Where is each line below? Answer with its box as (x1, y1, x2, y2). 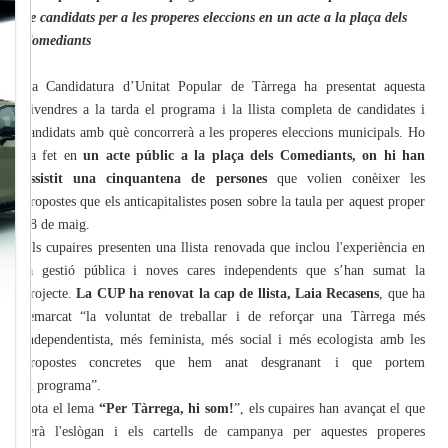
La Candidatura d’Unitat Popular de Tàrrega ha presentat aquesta (23, 78, 425, 94)
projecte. (23, 285, 77, 301)
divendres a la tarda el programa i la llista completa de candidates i (23, 101, 425, 117)
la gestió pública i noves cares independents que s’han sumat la (23, 262, 425, 278)
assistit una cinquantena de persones (23, 170, 267, 186)
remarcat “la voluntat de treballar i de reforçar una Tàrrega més (23, 308, 425, 324)
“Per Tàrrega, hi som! (99, 400, 234, 416)
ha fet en (23, 147, 84, 163)
